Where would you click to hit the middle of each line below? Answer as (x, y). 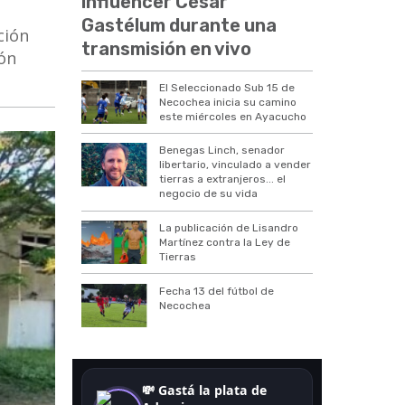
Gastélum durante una (179, 26)
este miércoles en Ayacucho (233, 116)
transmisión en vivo (167, 49)
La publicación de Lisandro (229, 227)
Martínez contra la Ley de (225, 242)
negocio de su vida (209, 194)
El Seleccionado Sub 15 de (227, 87)
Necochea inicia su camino (228, 102)
